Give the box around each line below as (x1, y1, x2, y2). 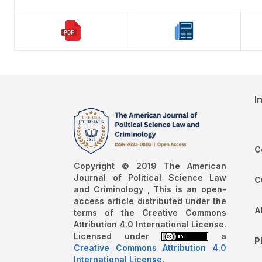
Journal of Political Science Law (74, 172, 226, 182)
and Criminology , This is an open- (74, 184, 226, 194)
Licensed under (74, 230, 162, 241)
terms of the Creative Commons (74, 207, 226, 218)
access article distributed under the (74, 195, 226, 206)
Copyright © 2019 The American (74, 160, 226, 171)
